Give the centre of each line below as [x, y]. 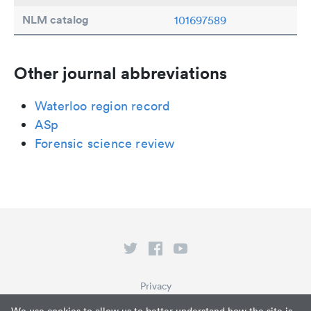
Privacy [155, 286]
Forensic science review [105, 144]
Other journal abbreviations [120, 73]
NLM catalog [56, 20]
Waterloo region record [103, 106]
